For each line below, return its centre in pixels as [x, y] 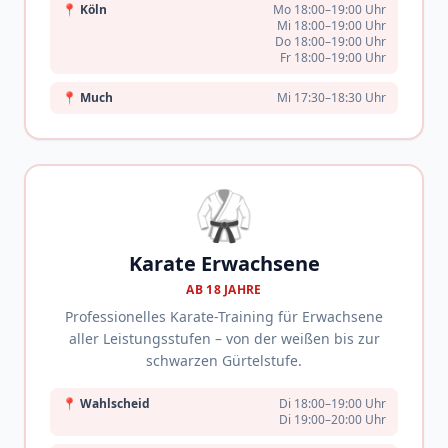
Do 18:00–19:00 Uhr [330, 41]
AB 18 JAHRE [224, 289]
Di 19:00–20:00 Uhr [332, 419]
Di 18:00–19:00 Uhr [332, 403]
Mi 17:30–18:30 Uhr [331, 97]
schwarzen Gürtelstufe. [224, 360]
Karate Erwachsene [224, 263]
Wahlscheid [115, 403]
